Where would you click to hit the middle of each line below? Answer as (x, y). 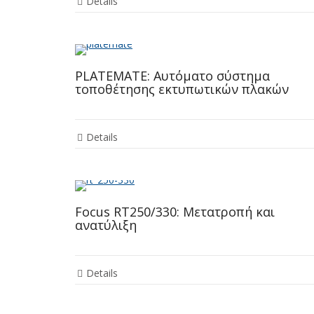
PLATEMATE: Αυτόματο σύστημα (172, 76)
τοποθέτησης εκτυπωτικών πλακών (182, 89)
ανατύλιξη (106, 225)
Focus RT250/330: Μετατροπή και (175, 212)
